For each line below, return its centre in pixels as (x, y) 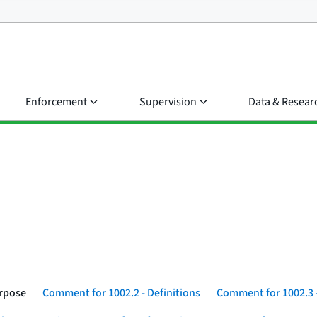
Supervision (168, 102)
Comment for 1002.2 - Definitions (121, 293)
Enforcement (56, 102)
